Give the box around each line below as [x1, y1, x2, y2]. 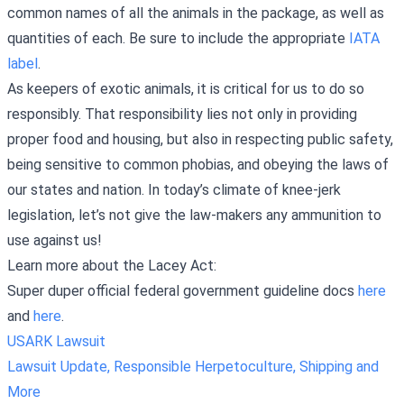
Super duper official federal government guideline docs [7, 281, 358, 299]
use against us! [7, 231, 106, 249]
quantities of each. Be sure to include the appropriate [7, 29, 349, 47]
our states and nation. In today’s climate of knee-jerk [7, 180, 341, 198]
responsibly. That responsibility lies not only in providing [7, 105, 357, 123]
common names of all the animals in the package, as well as [7, 4, 384, 22]
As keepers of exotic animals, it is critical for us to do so [7, 79, 364, 97]
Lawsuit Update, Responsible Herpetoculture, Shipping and [7, 357, 379, 375]
